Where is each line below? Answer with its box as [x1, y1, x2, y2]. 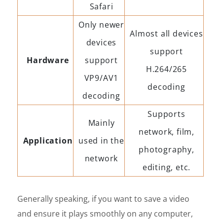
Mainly [88, 117, 115, 128]
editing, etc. [142, 161, 191, 173]
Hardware [27, 54, 69, 66]
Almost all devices [130, 28, 203, 39]
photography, [139, 144, 194, 155]
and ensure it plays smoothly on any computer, [17, 208, 193, 219]
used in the [78, 135, 124, 146]
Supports [147, 108, 185, 119]
